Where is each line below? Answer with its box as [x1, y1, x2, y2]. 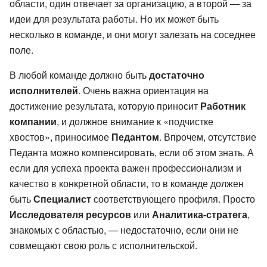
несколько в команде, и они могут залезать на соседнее [10, 27, 256, 42]
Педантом [111, 130, 159, 144]
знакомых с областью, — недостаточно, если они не [10, 223, 238, 237]
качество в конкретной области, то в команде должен [10, 176, 244, 191]
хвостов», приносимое [10, 130, 111, 144]
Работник [200, 99, 246, 113]
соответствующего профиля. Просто [91, 192, 255, 206]
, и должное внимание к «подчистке [57, 114, 213, 129]
